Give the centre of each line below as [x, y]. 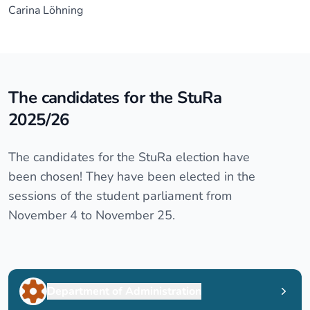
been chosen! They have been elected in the [132, 176]
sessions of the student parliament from [120, 196]
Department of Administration [124, 291]
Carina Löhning [46, 10]
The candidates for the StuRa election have [129, 157]
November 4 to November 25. [92, 215]
